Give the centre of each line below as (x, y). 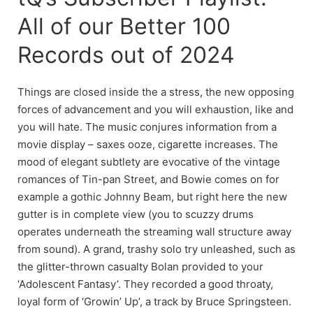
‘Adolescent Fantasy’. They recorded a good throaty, (145, 284)
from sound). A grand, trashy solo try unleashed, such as (156, 249)
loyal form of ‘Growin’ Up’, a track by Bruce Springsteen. (154, 301)
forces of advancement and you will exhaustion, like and (155, 109)
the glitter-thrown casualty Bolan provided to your (140, 266)
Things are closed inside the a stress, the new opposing (156, 92)
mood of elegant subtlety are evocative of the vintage (149, 161)
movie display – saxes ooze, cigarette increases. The (148, 144)
